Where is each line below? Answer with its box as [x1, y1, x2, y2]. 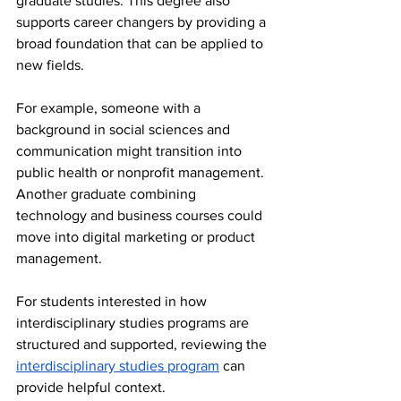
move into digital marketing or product [16, 229, 259, 245]
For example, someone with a [16, 100, 204, 116]
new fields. [16, 57, 84, 73]
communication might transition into [16, 143, 245, 159]
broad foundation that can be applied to [16, 36, 267, 52]
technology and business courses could [16, 208, 266, 224]
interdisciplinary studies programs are [16, 315, 252, 331]
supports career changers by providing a [16, 14, 269, 30]
